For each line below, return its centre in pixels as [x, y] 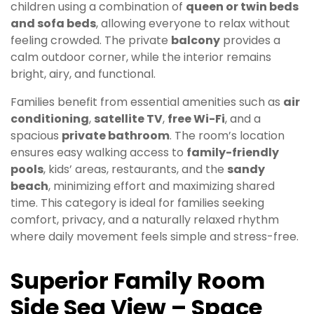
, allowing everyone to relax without [193, 24]
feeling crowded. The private [91, 41]
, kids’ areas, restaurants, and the [135, 170]
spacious [36, 136]
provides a [250, 41]
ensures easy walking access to [98, 153]
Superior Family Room [138, 281]
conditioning [50, 119]
